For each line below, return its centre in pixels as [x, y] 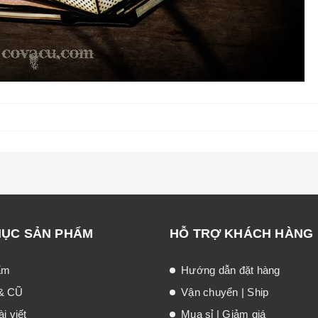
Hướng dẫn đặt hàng [231, 270]
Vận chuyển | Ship [225, 292]
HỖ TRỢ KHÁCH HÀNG [242, 233]
